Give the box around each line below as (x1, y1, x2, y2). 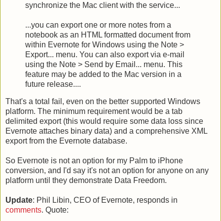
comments (5, 206, 41, 215)
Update (5, 196, 33, 205)
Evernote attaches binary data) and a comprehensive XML (5, 127, 207, 136)
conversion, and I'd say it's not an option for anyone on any (5, 166, 209, 175)
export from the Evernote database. (5, 137, 127, 146)
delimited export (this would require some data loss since (5, 117, 203, 126)
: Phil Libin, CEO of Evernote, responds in (33, 196, 178, 205)
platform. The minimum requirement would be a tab (5, 107, 183, 116)
